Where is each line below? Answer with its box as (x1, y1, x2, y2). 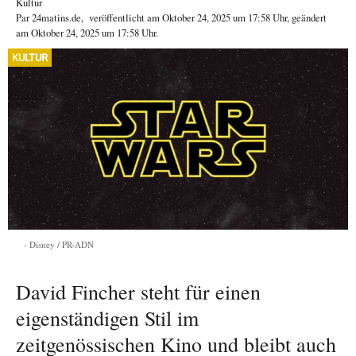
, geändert (287, 10, 327, 25)
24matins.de (32, 10, 81, 25)
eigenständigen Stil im (16, 304, 199, 332)
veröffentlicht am (89, 10, 162, 25)
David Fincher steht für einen (16, 278, 261, 306)
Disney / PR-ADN (29, 238, 94, 251)
